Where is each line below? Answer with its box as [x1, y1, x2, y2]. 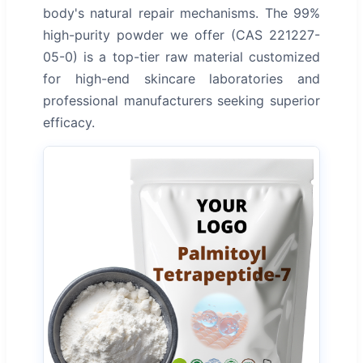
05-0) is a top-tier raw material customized [43, 49, 320, 66]
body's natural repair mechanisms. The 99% [43, 5, 320, 22]
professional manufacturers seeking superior [43, 92, 320, 109]
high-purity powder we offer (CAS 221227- [43, 27, 320, 44]
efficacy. [43, 114, 95, 131]
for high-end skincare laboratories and [43, 70, 320, 88]
